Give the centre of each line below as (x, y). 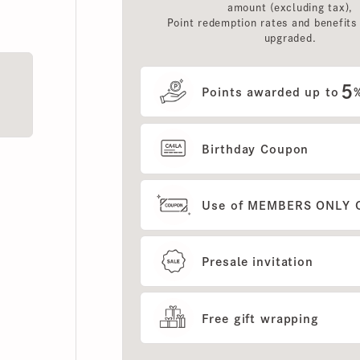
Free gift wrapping (240, 284)
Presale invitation (237, 229)
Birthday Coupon (235, 120)
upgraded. (268, 13)
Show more (263, 339)
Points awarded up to (250, 65)
